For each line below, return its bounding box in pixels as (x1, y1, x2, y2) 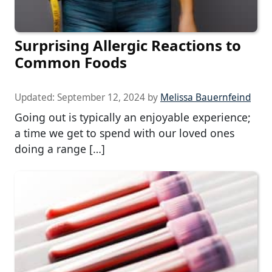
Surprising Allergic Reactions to (15, 35, 241, 55)
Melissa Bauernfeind (160, 90, 251, 104)
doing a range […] (15, 141, 105, 156)
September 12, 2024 (57, 90, 145, 104)
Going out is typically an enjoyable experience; (15, 109, 251, 124)
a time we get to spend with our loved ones (15, 125, 234, 140)
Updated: (15, 90, 57, 104)
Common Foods (15, 52, 127, 72)
